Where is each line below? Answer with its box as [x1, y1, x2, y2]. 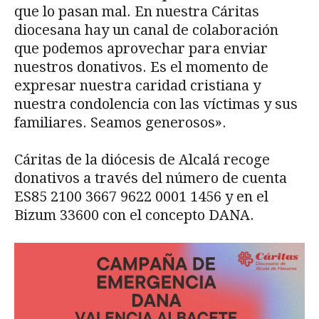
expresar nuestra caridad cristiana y [14, 76, 261, 94]
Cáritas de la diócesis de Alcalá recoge [14, 150, 270, 168]
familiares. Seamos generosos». [14, 113, 226, 131]
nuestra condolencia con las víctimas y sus [14, 95, 298, 113]
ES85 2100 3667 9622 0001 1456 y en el [14, 187, 268, 205]
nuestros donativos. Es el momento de [14, 58, 268, 75]
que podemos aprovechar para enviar [14, 39, 268, 57]
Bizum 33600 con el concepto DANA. [14, 206, 254, 224]
